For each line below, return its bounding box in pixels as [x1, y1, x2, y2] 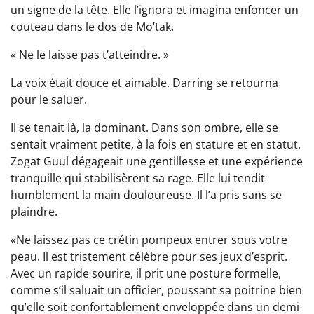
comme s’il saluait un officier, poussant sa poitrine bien [11, 282, 302, 299]
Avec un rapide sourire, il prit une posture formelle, [11, 266, 281, 282]
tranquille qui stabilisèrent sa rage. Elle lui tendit [11, 170, 265, 186]
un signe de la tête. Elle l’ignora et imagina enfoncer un [11, 2, 299, 18]
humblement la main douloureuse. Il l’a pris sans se [11, 187, 282, 203]
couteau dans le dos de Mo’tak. [11, 19, 174, 35]
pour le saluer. [11, 92, 87, 108]
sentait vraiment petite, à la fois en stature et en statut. [11, 137, 301, 153]
